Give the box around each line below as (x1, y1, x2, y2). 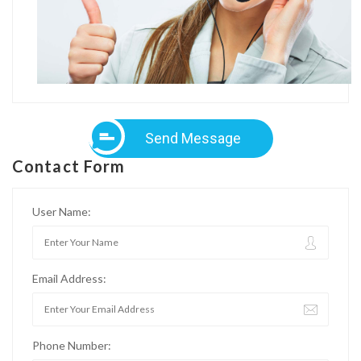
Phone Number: (32, 338, 111, 352)
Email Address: (32, 271, 106, 285)
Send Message (144, 129, 241, 147)
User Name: (32, 204, 91, 218)
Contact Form (12, 156, 126, 176)
